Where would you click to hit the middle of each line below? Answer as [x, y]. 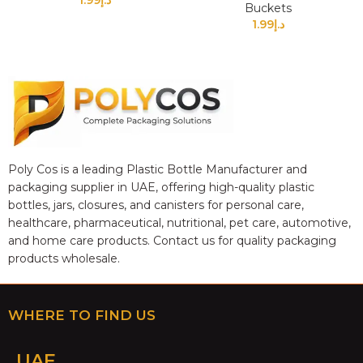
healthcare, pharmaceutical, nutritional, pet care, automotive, [179, 223]
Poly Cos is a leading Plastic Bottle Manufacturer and [158, 170]
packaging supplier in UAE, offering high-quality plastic [161, 188]
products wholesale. [64, 259]
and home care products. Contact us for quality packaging [172, 241]
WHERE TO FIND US [82, 316]
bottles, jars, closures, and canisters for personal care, [156, 205]
